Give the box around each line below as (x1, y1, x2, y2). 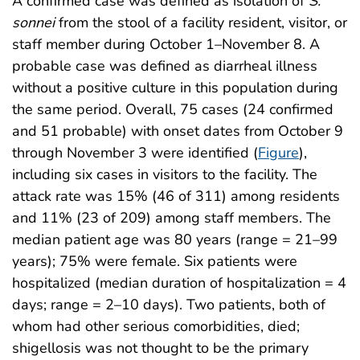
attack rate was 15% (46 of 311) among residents (12, 186, 340, 206)
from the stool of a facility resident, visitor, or (55, 12, 347, 32)
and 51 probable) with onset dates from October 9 (12, 121, 343, 141)
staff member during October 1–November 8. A (12, 34, 320, 54)
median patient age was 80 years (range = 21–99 (12, 229, 337, 249)
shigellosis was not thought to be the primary (12, 337, 309, 358)
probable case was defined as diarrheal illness (12, 55, 317, 76)
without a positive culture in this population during (12, 77, 338, 97)
